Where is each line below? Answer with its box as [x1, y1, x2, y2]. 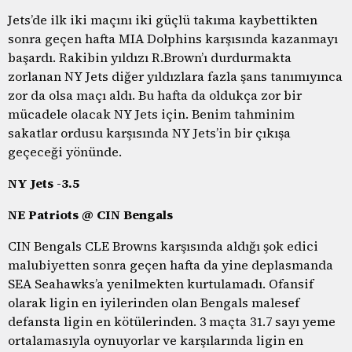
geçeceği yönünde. [8, 142, 122, 160]
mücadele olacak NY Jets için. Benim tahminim [8, 104, 295, 123]
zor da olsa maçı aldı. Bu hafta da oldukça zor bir [8, 86, 302, 104]
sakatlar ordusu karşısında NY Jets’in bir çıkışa [8, 123, 291, 141]
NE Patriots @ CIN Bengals [8, 205, 173, 223]
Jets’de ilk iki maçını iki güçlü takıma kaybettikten [8, 10, 317, 28]
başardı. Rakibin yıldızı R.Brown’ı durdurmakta [8, 48, 291, 66]
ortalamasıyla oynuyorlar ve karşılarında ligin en [8, 331, 303, 349]
